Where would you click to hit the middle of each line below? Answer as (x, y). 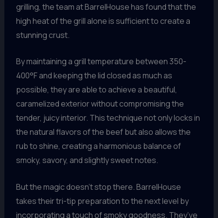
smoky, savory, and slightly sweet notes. (87, 160)
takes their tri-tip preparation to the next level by (102, 201)
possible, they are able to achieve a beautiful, (96, 90)
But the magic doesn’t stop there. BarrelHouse (98, 187)
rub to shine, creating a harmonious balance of (98, 146)
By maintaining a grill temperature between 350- (101, 62)
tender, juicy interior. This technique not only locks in (108, 118)
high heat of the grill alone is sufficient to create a (103, 21)
